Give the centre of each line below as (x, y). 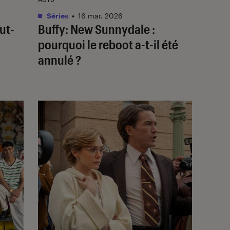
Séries (57, 15)
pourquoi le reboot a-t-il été (108, 44)
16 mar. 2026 (100, 15)
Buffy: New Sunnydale (94, 29)
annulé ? (60, 60)
